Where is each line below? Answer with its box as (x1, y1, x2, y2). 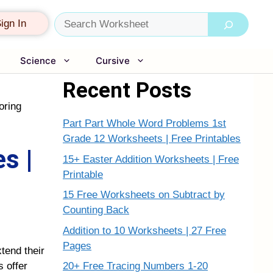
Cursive (96, 55, 130, 66)
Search (54, 13, 86, 25)
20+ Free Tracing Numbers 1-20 (63, 260, 208, 272)
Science (20, 55, 56, 66)
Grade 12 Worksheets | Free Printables (63, 133, 241, 144)
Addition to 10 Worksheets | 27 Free (63, 224, 226, 236)
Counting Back (63, 204, 129, 216)
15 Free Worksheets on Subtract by (63, 189, 225, 200)
